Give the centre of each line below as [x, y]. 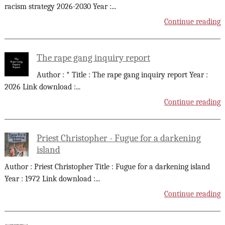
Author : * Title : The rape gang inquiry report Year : [122, 75]
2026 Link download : [40, 87]
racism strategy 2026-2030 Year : [58, 6]
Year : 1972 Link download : [50, 179]
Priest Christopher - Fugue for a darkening [119, 138]
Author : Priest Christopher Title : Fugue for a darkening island [107, 166]
